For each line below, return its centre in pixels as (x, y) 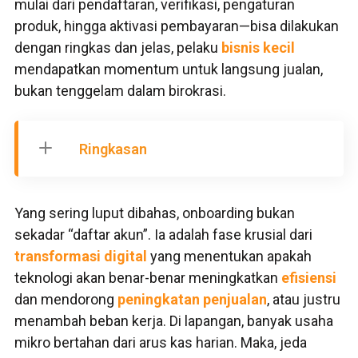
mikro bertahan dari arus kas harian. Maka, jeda (161, 342)
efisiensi (309, 278)
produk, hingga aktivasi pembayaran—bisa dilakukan (177, 26)
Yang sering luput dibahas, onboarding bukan (155, 213)
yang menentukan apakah (229, 256)
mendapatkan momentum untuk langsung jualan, (169, 69)
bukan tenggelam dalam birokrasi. (120, 91)
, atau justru (304, 299)
